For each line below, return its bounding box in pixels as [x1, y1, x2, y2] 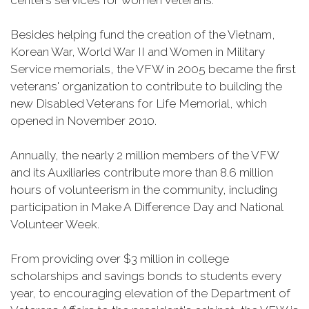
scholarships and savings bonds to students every [10, 269, 281, 283]
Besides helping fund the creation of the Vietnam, [10, 28, 275, 41]
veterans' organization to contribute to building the [10, 79, 282, 93]
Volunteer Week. [10, 217, 102, 231]
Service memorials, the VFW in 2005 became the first [10, 62, 296, 76]
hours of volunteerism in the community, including [10, 183, 277, 197]
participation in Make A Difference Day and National [10, 200, 283, 214]
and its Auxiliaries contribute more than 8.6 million [10, 166, 273, 179]
